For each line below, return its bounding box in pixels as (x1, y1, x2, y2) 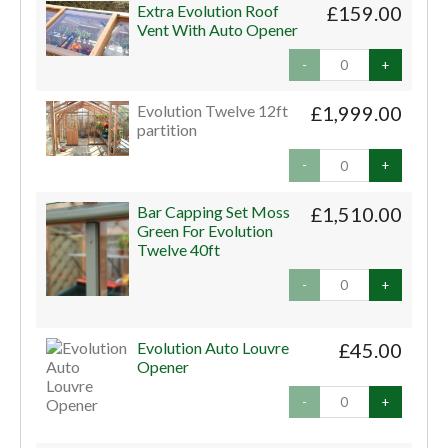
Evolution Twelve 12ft (137, 101, 289, 121)
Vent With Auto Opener (137, 19, 299, 39)
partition (137, 120, 198, 140)
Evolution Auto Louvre (137, 337, 290, 357)
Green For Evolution (137, 220, 274, 240)
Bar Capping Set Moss (137, 201, 291, 221)
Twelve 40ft (137, 239, 221, 259)
